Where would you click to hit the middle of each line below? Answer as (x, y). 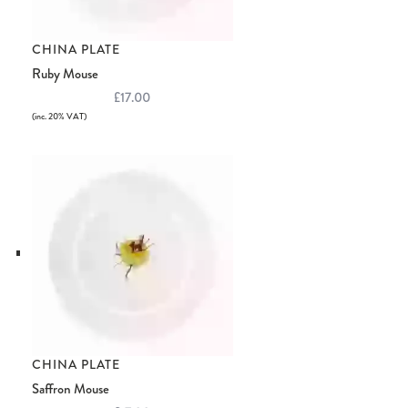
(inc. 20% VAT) (59, 117)
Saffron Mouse (70, 389)
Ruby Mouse (65, 74)
